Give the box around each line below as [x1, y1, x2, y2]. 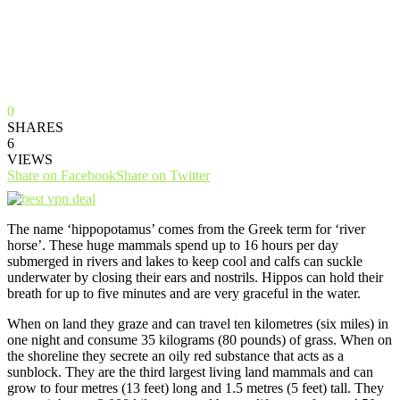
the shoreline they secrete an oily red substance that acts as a [7, 347, 344, 363]
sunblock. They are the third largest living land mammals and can [7, 363, 373, 379]
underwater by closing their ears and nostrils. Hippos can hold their [7, 269, 383, 285]
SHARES [7, 119, 63, 135]
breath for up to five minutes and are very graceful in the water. [7, 285, 361, 301]
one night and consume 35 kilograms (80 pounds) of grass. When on [7, 331, 392, 347]
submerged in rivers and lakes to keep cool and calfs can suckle [7, 253, 362, 269]
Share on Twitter [116, 167, 210, 183]
